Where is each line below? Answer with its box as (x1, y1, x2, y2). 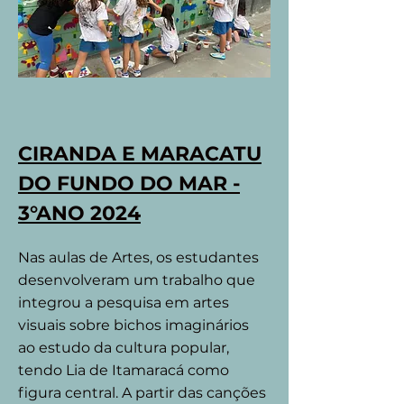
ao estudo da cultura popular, (18, 339, 229, 356)
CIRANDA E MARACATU (18, 142, 262, 166)
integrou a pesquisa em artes (18, 294, 229, 311)
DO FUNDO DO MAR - (18, 171, 240, 196)
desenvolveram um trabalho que (18, 271, 255, 289)
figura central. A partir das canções (18, 384, 266, 401)
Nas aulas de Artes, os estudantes (18, 249, 259, 266)
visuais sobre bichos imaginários (18, 317, 249, 334)
